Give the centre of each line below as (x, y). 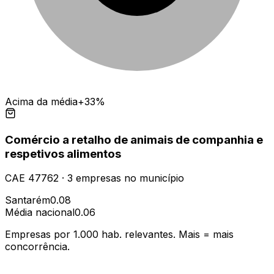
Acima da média (41, 101)
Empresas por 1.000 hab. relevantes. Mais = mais (119, 235)
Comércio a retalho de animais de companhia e (134, 139)
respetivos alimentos (63, 154)
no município (153, 178)
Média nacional (40, 213)
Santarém (28, 200)
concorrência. (37, 247)
